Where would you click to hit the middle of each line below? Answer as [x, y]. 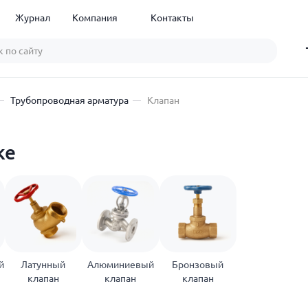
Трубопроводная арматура [69, 100]
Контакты [173, 18]
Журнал [33, 18]
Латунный [43, 265]
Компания [95, 18]
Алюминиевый [120, 265]
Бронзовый [198, 265]
